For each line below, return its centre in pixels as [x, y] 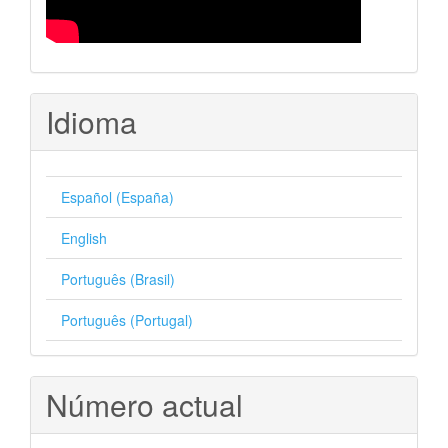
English [84, 238]
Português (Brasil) [118, 279]
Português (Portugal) [127, 320]
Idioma [91, 122]
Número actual [144, 405]
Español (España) [117, 197]
